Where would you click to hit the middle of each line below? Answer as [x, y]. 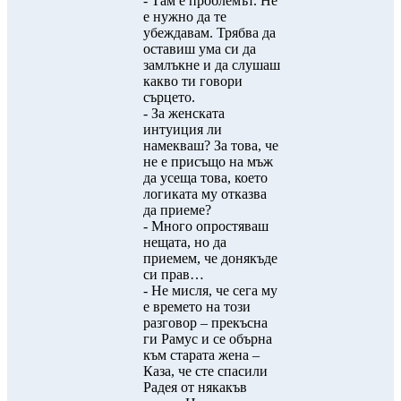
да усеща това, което [205, 178]
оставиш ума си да [200, 49]
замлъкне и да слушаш [212, 65]
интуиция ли [183, 129]
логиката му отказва [205, 194]
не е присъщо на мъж [208, 162]
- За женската [184, 113]
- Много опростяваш [206, 226]
